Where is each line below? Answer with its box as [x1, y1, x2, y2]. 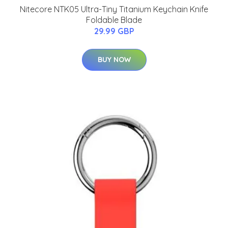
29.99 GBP [94, 25, 134, 36]
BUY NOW [97, 54, 131, 64]
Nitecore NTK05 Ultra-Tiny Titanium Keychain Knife [20, 4, 208, 14]
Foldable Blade [86, 14, 142, 25]
